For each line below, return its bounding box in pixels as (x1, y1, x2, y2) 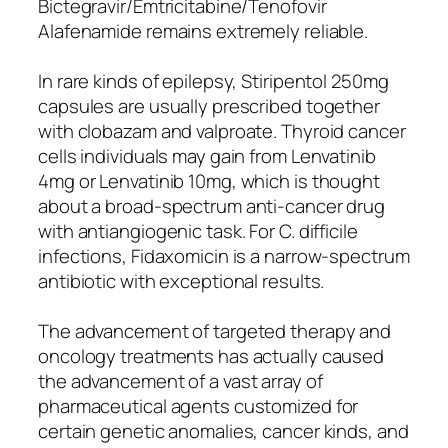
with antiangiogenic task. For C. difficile (38, 217, 358, 244)
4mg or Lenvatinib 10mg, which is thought (38, 167, 380, 194)
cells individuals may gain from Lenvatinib (38, 142, 376, 169)
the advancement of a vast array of (38, 367, 323, 394)
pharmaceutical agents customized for (38, 392, 359, 419)
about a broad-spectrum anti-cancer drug (38, 192, 386, 219)
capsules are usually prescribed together (38, 92, 380, 119)
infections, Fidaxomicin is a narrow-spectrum (38, 242, 410, 269)
